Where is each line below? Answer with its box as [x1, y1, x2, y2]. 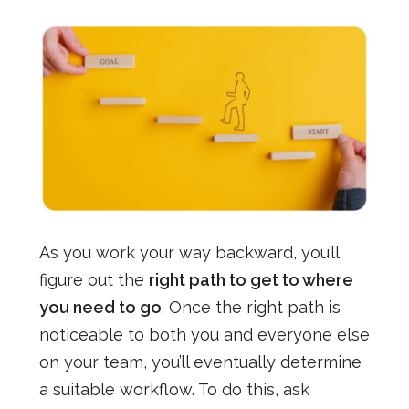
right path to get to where [148, 269, 353, 289]
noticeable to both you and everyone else [38, 324, 370, 344]
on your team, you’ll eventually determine [38, 351, 362, 372]
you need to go [38, 297, 162, 317]
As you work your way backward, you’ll [38, 242, 339, 262]
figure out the [38, 269, 149, 289]
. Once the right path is [161, 297, 341, 317]
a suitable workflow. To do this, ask [38, 379, 309, 399]
